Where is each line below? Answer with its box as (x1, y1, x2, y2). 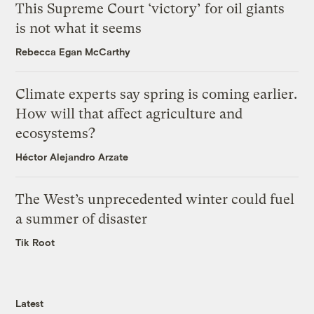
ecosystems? (15, 125, 96, 142)
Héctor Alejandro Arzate (15, 151, 129, 163)
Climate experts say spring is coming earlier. (15, 86, 298, 103)
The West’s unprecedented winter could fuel (15, 191, 295, 208)
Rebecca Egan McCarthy (15, 46, 131, 58)
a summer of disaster (15, 211, 148, 228)
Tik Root (15, 236, 55, 249)
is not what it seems (15, 20, 142, 37)
